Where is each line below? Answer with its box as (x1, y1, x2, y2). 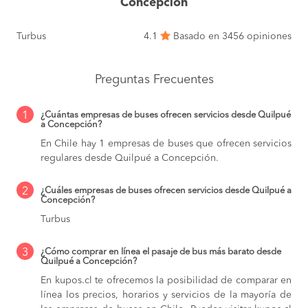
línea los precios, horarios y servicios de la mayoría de (41, 290, 291, 300)
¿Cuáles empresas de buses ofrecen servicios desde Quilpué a (41, 186, 291, 196)
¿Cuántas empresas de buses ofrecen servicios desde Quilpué (41, 111, 291, 120)
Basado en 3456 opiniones (170, 32, 291, 42)
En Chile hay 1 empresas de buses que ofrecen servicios (41, 139, 291, 149)
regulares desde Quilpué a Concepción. (41, 153, 219, 164)
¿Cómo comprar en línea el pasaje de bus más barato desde (41, 247, 281, 257)
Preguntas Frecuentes (94, 74, 214, 87)
